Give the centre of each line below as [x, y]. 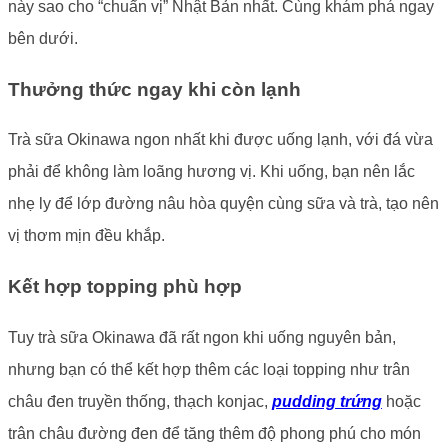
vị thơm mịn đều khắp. [86, 236]
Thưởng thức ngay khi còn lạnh [154, 89]
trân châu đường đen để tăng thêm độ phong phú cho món [214, 433]
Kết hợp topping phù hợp [125, 287]
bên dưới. [43, 38]
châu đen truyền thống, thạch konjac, [140, 401]
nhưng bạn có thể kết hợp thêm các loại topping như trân [209, 369]
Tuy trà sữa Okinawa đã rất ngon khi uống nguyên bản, [202, 337]
